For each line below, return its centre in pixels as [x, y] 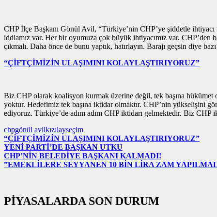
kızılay [56, 130]
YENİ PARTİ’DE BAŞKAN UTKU [63, 147]
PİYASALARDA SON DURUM [82, 201]
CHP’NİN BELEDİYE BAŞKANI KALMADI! [83, 156]
